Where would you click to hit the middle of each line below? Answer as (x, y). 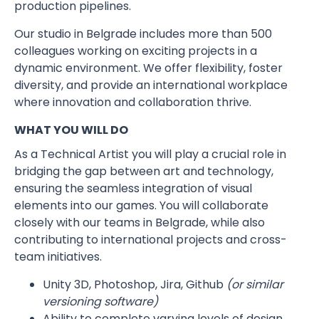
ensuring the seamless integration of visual (133, 188)
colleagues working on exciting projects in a (136, 51)
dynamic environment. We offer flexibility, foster (148, 68)
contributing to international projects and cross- (151, 240)
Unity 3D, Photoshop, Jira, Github (135, 284)
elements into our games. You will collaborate (141, 205)
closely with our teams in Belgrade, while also (140, 223)
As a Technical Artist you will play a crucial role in (150, 154)
